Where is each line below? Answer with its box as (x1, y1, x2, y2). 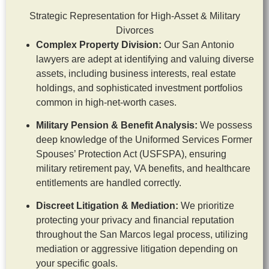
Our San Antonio (162, 39, 234, 50)
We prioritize (178, 201, 234, 211)
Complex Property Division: (36, 39, 162, 50)
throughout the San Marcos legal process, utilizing (36, 229, 248, 240)
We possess (198, 119, 252, 130)
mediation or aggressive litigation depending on (36, 244, 238, 255)
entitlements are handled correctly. (36, 177, 181, 188)
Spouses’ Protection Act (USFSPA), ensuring (36, 148, 226, 159)
